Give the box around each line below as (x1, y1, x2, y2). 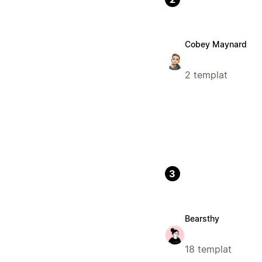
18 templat (184, 243, 232, 256)
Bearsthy (184, 213, 219, 224)
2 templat (184, 69, 227, 81)
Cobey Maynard (184, 39, 247, 50)
